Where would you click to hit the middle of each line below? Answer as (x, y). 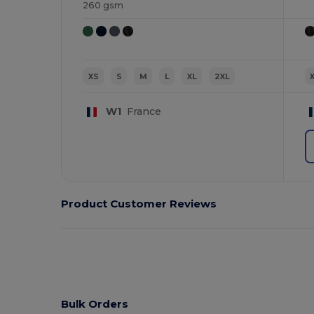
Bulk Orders (95, 304)
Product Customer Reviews (139, 204)
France (141, 112)
